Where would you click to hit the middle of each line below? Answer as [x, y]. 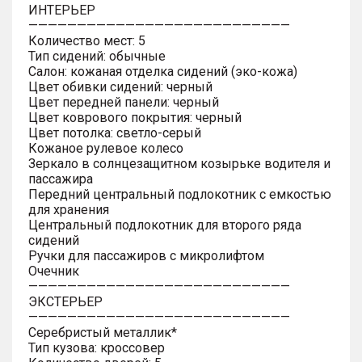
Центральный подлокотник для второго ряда [165, 225]
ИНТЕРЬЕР [62, 10]
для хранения [69, 209]
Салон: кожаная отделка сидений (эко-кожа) [163, 71]
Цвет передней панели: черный [124, 102]
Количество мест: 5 [87, 40]
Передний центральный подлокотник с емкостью [180, 194]
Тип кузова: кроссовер [97, 347]
